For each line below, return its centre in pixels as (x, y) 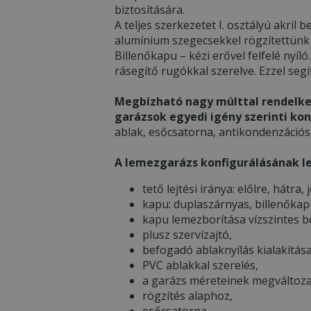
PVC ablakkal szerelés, (200, 265)
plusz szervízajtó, (187, 234)
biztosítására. (150, 9)
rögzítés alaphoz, (187, 295)
